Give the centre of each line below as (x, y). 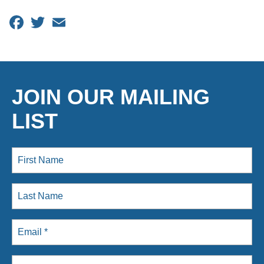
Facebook (52, 21)
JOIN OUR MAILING (111, 97)
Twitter (66, 21)
